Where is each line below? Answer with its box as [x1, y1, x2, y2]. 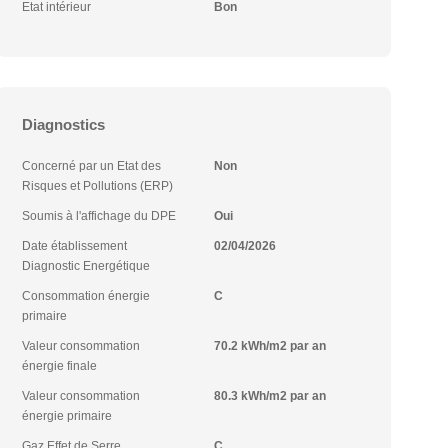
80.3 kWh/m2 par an [213, 389, 326, 403]
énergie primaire [22, 409, 113, 423]
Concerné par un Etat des [22, 159, 162, 173]
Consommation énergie [22, 289, 151, 303]
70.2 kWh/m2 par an [213, 339, 326, 353]
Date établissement [22, 239, 128, 253]
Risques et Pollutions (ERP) [22, 179, 174, 193]
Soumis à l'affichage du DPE [22, 209, 177, 223]
